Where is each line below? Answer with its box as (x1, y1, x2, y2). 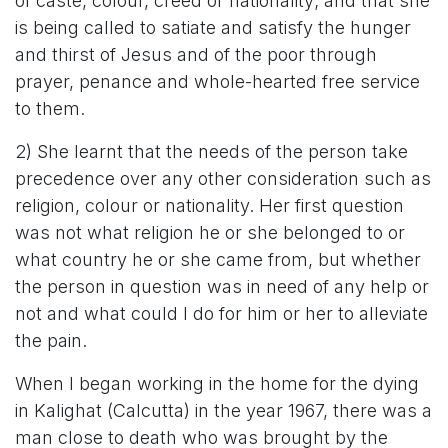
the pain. (15, 330, 87, 351)
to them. (15, 98, 85, 119)
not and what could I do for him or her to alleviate (15, 303, 428, 324)
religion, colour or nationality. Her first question (15, 195, 404, 216)
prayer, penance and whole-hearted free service (15, 71, 420, 92)
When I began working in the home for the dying (15, 373, 419, 394)
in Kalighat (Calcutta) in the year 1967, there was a (15, 400, 432, 421)
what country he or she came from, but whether (15, 249, 421, 270)
